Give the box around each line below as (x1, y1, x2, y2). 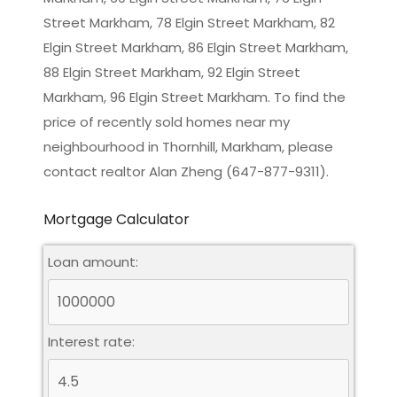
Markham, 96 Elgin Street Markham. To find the (43, 87, 346, 106)
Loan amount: (48, 252, 138, 271)
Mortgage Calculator (43, 208, 190, 230)
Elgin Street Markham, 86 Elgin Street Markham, (43, 37, 348, 57)
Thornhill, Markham (162, 136, 282, 156)
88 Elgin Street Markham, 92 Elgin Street (43, 62, 300, 82)
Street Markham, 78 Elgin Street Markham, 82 (43, 12, 335, 32)
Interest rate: (48, 331, 135, 351)
